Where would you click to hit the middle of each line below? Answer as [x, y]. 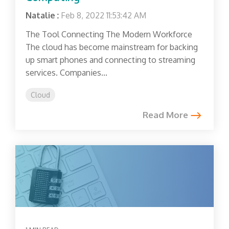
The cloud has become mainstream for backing [112, 47]
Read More [165, 114]
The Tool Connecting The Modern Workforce [109, 34]
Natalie [40, 15]
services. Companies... [66, 72]
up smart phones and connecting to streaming [110, 60]
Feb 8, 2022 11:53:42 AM [104, 15]
